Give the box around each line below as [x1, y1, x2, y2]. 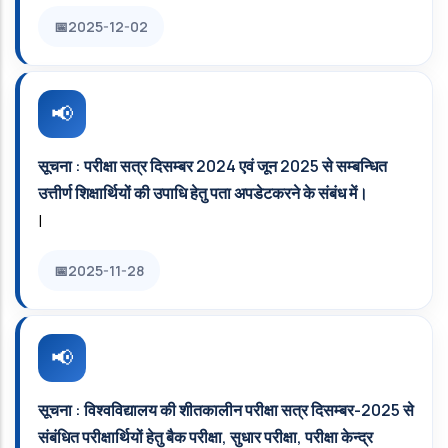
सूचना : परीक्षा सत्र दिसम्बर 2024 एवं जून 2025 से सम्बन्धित [38, 155, 387, 177]
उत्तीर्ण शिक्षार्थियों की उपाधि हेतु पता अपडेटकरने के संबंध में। [38, 182, 368, 204]
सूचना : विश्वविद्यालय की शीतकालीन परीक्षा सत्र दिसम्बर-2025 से [38, 399, 414, 421]
